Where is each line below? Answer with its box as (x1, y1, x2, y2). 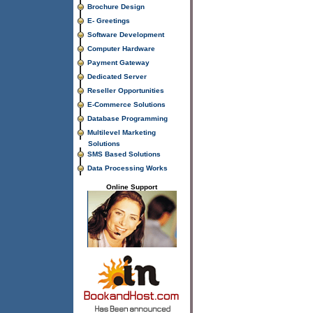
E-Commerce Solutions (87, 101, 166, 108)
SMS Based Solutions (87, 150, 161, 158)
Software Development (87, 31, 164, 38)
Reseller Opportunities (87, 87, 164, 94)
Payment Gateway (87, 59, 150, 66)
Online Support (106, 183, 157, 191)
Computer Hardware (87, 45, 155, 52)
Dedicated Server (87, 73, 147, 80)
